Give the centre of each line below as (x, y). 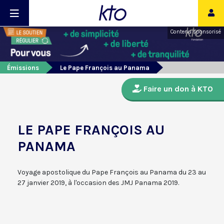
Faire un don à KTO (177, 89)
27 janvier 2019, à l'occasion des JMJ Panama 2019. (98, 183)
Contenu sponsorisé (196, 32)
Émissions (23, 68)
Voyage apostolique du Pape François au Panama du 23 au (112, 172)
